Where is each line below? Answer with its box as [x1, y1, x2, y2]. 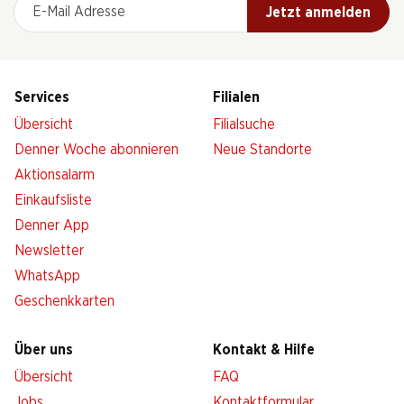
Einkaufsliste [14, 193, 92, 207]
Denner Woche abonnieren [14, 142, 179, 157]
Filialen [213, 90, 260, 105]
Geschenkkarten [14, 294, 115, 308]
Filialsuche [213, 117, 275, 132]
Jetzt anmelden [266, 5, 371, 20]
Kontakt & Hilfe [213, 343, 315, 357]
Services [14, 90, 69, 105]
